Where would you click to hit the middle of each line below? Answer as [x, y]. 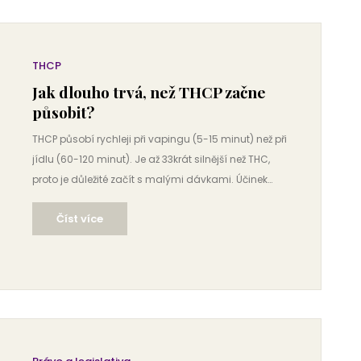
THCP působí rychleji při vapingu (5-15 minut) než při [160, 139]
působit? [63, 112]
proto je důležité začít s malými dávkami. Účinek [150, 179]
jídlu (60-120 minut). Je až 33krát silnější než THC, [151, 159]
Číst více [80, 219]
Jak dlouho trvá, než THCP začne [149, 92]
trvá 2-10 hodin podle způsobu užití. [119, 199]
